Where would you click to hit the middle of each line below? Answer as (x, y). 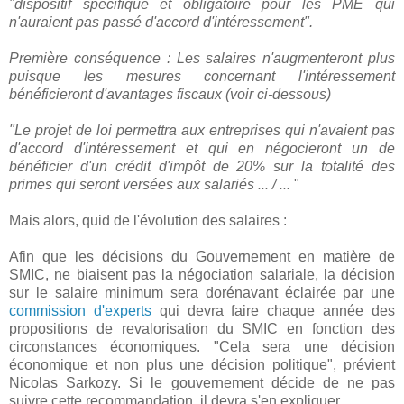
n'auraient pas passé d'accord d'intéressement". (161, 22)
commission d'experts (80, 310)
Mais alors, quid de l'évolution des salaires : (148, 220)
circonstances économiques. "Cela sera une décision (202, 346)
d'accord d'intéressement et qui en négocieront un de (202, 148)
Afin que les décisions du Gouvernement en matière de (202, 256)
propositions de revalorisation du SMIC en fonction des (202, 328)
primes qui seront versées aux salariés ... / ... (151, 184)
